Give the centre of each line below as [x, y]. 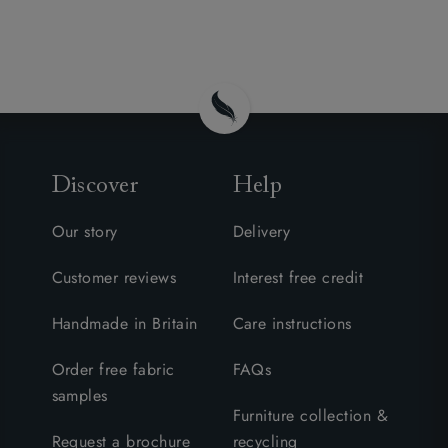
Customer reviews [114, 277]
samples [79, 395]
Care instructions [292, 323]
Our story [84, 231]
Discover [95, 185]
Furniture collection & [310, 415]
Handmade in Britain [124, 323]
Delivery [261, 231]
